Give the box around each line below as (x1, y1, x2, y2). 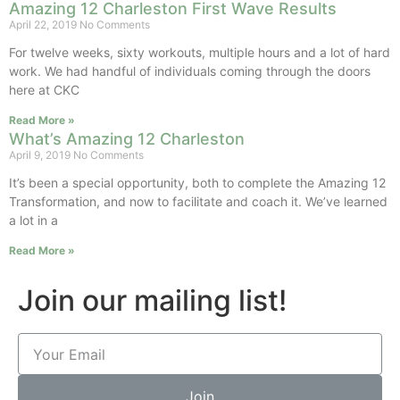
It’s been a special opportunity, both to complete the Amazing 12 (9, 175, 386, 190)
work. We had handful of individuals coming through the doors (9, 63, 371, 79)
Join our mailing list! (18, 283, 287, 318)
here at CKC (9, 82, 79, 97)
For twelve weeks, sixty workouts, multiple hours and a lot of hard (9, 45, 390, 60)
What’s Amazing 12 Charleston (9, 129, 245, 148)
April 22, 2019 (9, 18, 79, 31)
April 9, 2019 (9, 148, 73, 162)
